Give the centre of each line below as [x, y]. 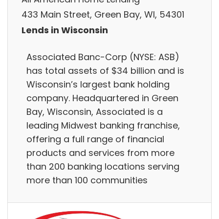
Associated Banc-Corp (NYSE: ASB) [103, 57]
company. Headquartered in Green [102, 98]
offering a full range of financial [95, 139]
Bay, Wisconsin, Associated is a [95, 111]
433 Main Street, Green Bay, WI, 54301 [103, 15]
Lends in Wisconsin [65, 30]
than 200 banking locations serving [103, 166]
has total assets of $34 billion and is [105, 70]
